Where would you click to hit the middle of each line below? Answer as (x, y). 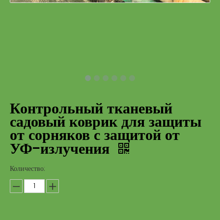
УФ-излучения (62, 149)
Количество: (27, 169)
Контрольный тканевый (91, 109)
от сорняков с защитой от (95, 135)
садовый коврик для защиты (106, 122)
